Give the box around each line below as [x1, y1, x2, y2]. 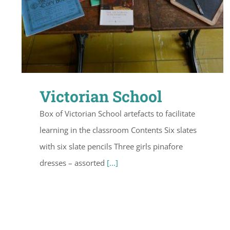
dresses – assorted [40, 157, 107, 168]
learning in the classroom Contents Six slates [40, 124, 197, 135]
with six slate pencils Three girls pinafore [40, 141, 183, 151]
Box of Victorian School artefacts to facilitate [40, 108, 195, 119]
